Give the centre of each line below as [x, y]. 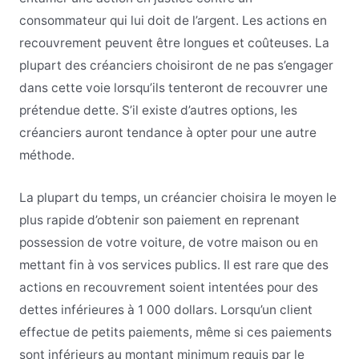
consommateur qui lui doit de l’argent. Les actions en [173, 21]
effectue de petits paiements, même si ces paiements [175, 333]
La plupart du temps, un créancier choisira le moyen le [177, 198]
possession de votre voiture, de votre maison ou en [168, 243]
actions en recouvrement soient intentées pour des [168, 288]
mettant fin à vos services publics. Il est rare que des [173, 265]
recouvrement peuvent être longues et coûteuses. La [174, 43]
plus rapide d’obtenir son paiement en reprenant [159, 220]
